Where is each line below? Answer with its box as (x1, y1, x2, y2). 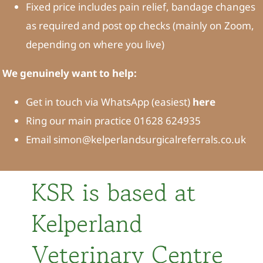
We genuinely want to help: (2, 66, 137, 80)
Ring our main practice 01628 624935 (25, 114, 201, 128)
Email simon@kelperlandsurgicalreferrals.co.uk (25, 133, 246, 147)
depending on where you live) (25, 38, 164, 52)
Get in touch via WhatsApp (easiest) (25, 95, 190, 109)
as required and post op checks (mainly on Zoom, (25, 19, 254, 33)
